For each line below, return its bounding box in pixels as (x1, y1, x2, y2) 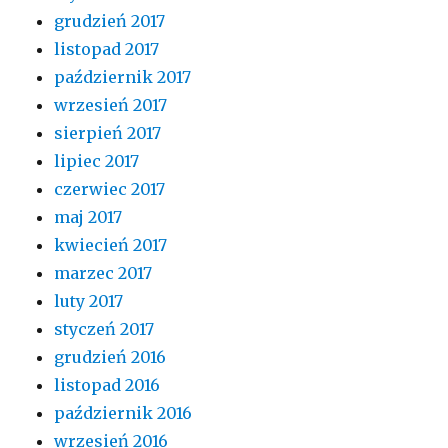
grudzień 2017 (54, 11, 166, 32)
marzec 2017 (54, 263, 153, 284)
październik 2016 (54, 403, 193, 424)
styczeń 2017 (54, 319, 155, 340)
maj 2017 (54, 207, 123, 228)
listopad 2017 (54, 39, 160, 60)
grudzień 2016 (54, 347, 167, 368)
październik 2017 (54, 67, 192, 88)
